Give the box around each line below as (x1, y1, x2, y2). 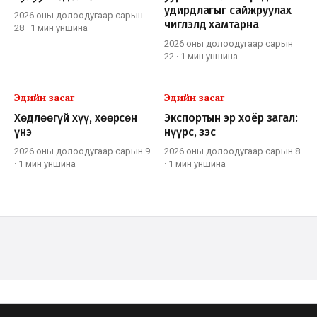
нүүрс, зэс (164, 125, 217, 139)
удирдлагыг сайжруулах (164, 3, 292, 17)
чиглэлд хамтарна (164, 17, 259, 31)
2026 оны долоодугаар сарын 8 (164, 145, 300, 156)
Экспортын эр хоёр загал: (164, 110, 299, 125)
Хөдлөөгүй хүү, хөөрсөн (14, 110, 138, 125)
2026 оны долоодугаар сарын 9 (14, 145, 150, 156)
